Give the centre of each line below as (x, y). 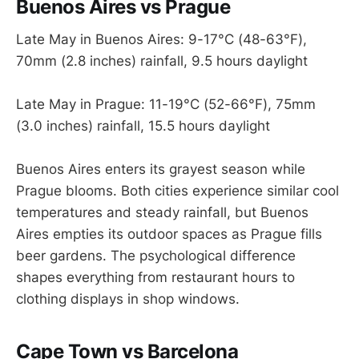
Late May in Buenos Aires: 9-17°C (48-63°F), (161, 39)
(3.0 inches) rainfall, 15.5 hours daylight (143, 126)
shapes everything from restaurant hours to (155, 278)
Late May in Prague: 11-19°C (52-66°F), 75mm (166, 105)
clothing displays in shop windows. (128, 299)
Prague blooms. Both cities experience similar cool (177, 191)
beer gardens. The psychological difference (156, 256)
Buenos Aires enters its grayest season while (161, 169)
